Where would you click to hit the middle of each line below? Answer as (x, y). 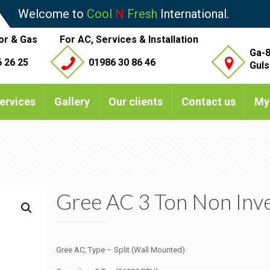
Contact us (209, 102)
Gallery (72, 102)
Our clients (136, 102)
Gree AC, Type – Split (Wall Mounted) (120, 250)
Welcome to (52, 14)
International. (193, 14)
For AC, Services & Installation (129, 40)
